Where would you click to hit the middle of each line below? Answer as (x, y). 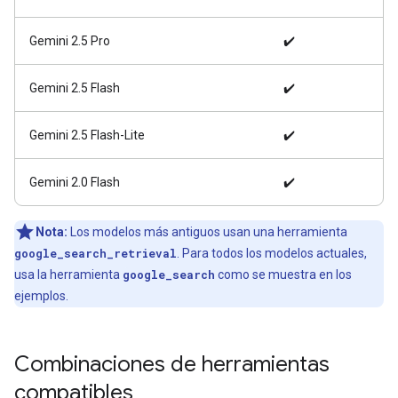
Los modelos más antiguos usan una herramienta (207, 231)
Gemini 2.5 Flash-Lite (87, 135)
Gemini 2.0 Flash (75, 182)
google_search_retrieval (96, 253)
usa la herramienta (68, 274)
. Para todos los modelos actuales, (272, 253)
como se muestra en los (283, 274)
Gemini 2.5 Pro (70, 40)
